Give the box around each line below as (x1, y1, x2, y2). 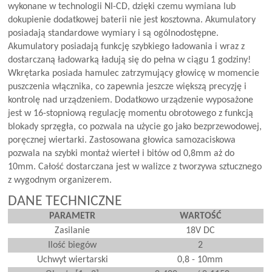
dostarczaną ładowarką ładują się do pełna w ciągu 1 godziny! (8, 55, 251, 65)
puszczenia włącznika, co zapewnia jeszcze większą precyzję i (8, 81, 247, 92)
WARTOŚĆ (179, 211, 221, 221)
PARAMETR (49, 211, 96, 221)
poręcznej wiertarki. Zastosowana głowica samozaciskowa (8, 135, 236, 145)
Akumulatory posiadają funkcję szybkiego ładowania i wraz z (8, 41, 245, 52)
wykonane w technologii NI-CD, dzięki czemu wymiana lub (8, 1, 236, 12)
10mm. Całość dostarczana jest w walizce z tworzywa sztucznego (8, 161, 262, 172)
